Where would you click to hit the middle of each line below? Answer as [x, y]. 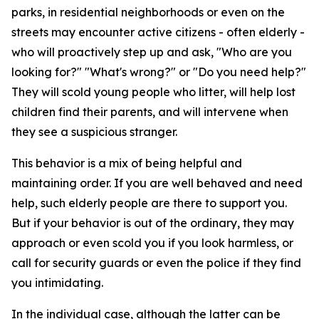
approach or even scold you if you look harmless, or [152, 243]
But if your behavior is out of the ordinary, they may [153, 223]
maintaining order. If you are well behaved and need [157, 183]
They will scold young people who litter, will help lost [153, 92]
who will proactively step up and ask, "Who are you [152, 52]
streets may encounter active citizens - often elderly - [158, 32]
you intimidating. [57, 283]
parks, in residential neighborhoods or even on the [148, 12]
